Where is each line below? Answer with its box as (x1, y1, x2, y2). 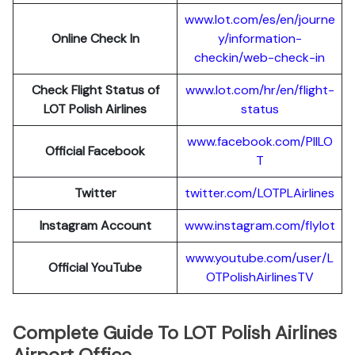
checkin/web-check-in (194, 49, 325, 66)
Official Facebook (45, 143, 145, 159)
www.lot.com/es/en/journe (184, 11, 335, 28)
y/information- (217, 30, 302, 47)
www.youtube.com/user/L (185, 250, 334, 266)
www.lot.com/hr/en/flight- (185, 82, 334, 98)
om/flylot (281, 217, 335, 234)
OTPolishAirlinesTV (205, 269, 314, 285)
